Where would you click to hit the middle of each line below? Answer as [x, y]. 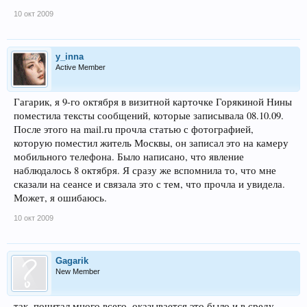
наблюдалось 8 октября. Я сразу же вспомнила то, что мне [145, 170]
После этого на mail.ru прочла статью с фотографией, [134, 129]
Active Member [81, 67]
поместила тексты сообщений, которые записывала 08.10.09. [149, 115]
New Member [78, 271]
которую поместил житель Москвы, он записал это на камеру [151, 143]
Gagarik [72, 260]
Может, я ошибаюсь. [60, 197]
